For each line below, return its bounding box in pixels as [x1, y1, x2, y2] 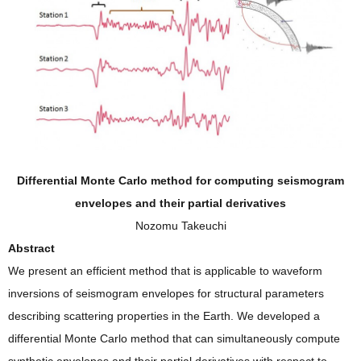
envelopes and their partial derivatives [75, 197, 286, 210]
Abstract [8, 242, 55, 255]
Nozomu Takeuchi [135, 219, 226, 233]
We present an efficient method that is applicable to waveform [8, 264, 322, 278]
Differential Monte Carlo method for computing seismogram [17, 174, 344, 188]
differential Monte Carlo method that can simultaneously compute [8, 332, 340, 346]
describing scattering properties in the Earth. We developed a [8, 309, 320, 323]
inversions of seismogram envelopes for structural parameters [8, 287, 324, 301]
